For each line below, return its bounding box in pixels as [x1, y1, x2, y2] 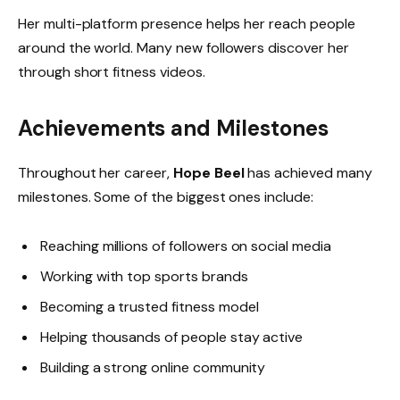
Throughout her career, [18, 163, 173, 182]
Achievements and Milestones [18, 114, 329, 142]
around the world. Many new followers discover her [18, 37, 349, 57]
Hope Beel [172, 163, 245, 182]
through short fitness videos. [18, 62, 205, 81]
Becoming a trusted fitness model [40, 297, 259, 317]
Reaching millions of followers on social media [40, 237, 331, 256]
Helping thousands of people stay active [40, 328, 304, 347]
